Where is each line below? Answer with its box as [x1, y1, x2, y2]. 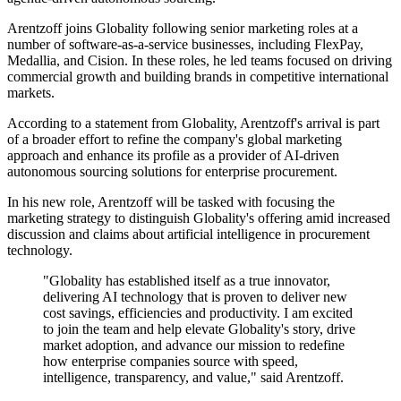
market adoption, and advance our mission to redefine [43, 337, 345, 354]
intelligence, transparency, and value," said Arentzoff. [43, 370, 347, 386]
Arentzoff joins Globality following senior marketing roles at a [7, 21, 358, 37]
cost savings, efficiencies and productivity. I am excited [43, 305, 353, 321]
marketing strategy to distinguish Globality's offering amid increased [7, 210, 390, 226]
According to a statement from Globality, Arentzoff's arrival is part [7, 115, 380, 132]
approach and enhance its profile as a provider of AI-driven [7, 148, 339, 164]
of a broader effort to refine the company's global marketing [7, 132, 342, 148]
